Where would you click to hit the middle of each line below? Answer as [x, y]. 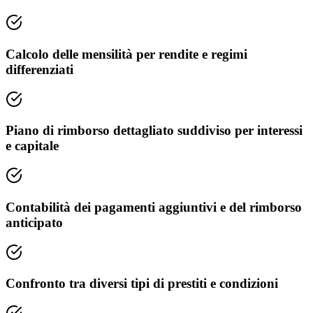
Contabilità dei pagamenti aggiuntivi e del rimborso [154, 207]
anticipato [34, 222]
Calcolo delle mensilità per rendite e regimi [126, 54]
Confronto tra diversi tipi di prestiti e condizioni [142, 284]
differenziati [39, 69]
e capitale [32, 146]
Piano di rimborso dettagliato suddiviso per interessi [154, 131]
